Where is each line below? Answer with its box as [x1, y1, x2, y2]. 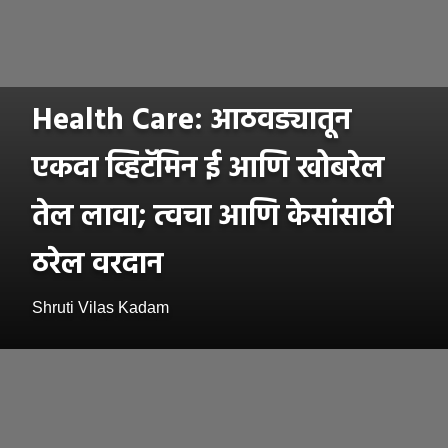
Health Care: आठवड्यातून [32, 97, 351, 146]
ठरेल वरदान [32, 241, 163, 290]
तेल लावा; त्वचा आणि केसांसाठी [32, 193, 393, 242]
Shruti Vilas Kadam [32, 299, 169, 317]
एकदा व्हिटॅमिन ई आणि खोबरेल [32, 145, 384, 194]
